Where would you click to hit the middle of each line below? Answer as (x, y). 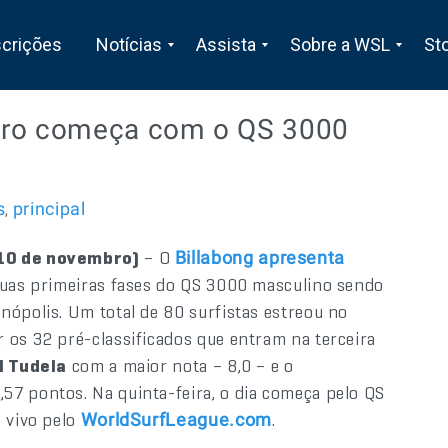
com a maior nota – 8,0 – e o (180, 365)
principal (49, 208)
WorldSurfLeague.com (176, 419)
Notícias (128, 44)
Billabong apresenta (260, 257)
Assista (225, 44)
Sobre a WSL (339, 44)
